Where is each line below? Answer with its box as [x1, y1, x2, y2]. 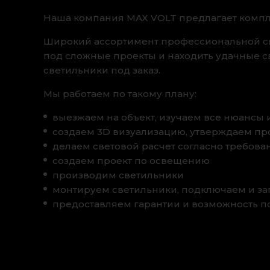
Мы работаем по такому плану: [43, 87, 196, 99]
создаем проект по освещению [52, 154, 210, 166]
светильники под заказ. [43, 64, 160, 76]
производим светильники [52, 169, 184, 181]
